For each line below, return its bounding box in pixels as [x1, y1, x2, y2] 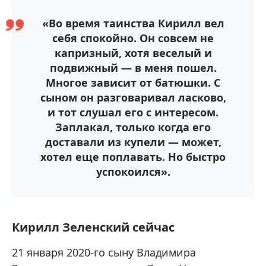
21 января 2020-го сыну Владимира [12, 245, 196, 259]
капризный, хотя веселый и [54, 46, 212, 60]
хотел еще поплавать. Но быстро [40, 150, 226, 164]
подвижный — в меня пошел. [49, 61, 217, 75]
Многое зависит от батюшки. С [46, 75, 220, 90]
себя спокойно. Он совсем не [52, 31, 214, 45]
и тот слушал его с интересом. [47, 105, 218, 119]
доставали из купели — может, [45, 135, 221, 149]
